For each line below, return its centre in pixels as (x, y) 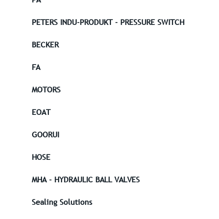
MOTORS (46, 90)
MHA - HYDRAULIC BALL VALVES (86, 180)
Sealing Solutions (62, 202)
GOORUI (45, 135)
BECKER (45, 45)
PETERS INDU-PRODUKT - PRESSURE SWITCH (108, 22)
